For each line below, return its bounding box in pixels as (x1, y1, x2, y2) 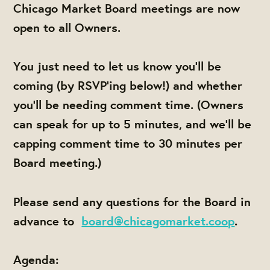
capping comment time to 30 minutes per (13, 135, 243, 152)
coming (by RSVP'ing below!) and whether (13, 77, 243, 94)
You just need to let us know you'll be (13, 58, 222, 75)
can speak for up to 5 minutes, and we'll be (13, 116, 252, 133)
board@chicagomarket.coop (81, 212, 235, 229)
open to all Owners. (13, 19, 125, 36)
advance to (13, 212, 82, 229)
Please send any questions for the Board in (13, 193, 251, 210)
